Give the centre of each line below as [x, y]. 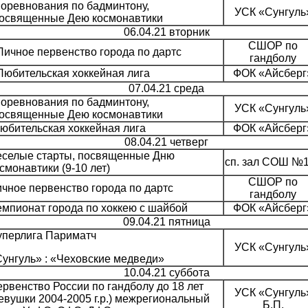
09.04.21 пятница [166, 222]
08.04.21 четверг [166, 142]
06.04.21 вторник [166, 32]
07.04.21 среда [166, 89]
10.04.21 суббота [166, 273]
